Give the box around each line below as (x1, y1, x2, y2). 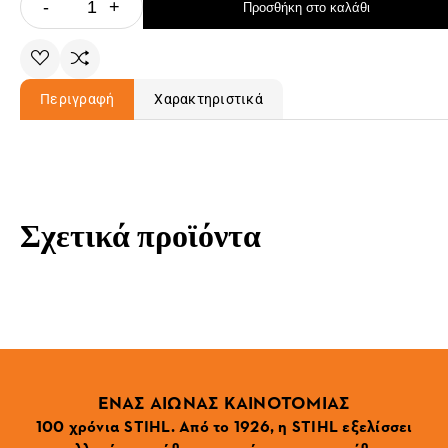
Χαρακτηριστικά (154, 91, 263, 107)
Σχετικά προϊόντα (20, 216, 261, 256)
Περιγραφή (40, 91, 115, 107)
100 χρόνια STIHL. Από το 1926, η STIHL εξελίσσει (35, 414, 413, 437)
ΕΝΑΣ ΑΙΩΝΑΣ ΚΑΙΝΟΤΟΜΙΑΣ (97, 389, 351, 414)
